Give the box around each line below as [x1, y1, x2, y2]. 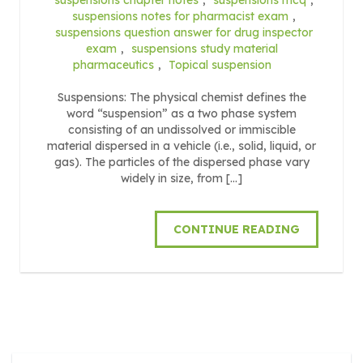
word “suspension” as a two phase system [66, 105, 297, 121]
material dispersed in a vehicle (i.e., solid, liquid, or [47, 138, 316, 153]
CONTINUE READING [173, 221, 300, 237]
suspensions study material [130, 41, 278, 56]
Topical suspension [169, 57, 271, 72]
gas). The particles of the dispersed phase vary [53, 154, 310, 169]
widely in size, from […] [121, 170, 242, 186]
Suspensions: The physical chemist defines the [57, 89, 306, 105]
